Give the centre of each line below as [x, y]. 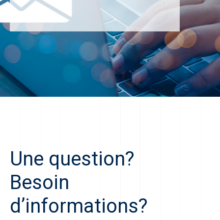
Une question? [75, 159]
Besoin [40, 182]
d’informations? [79, 206]
